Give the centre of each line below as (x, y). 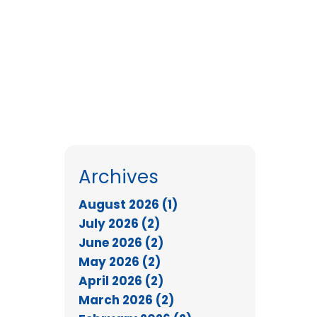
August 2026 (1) (128, 204)
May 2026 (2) (120, 261)
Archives (119, 177)
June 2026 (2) (121, 242)
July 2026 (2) (119, 223)
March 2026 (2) (126, 300)
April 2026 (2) (121, 281)
